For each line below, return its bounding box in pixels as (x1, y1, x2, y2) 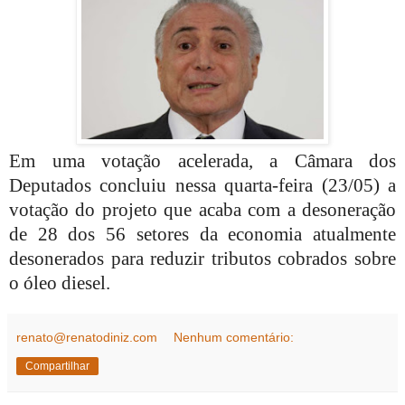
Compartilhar (25, 360, 89, 373)
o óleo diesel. (9, 272, 115, 295)
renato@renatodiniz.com (16, 330, 157, 345)
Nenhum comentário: (174, 330, 295, 345)
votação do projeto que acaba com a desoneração (9, 199, 396, 221)
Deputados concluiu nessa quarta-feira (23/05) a (9, 174, 396, 197)
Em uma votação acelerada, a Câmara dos (9, 150, 396, 173)
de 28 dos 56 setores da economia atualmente (9, 223, 396, 246)
